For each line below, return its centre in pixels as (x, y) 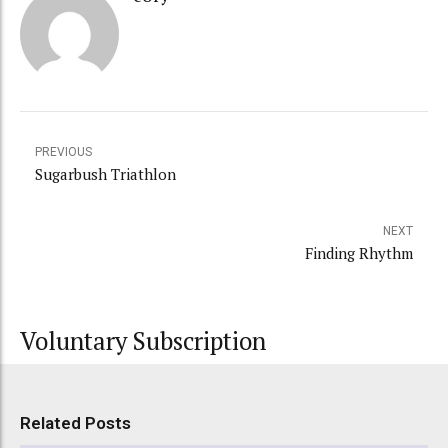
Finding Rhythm (359, 253)
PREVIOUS (63, 152)
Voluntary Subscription (143, 341)
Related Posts (75, 423)
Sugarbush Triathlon (105, 174)
